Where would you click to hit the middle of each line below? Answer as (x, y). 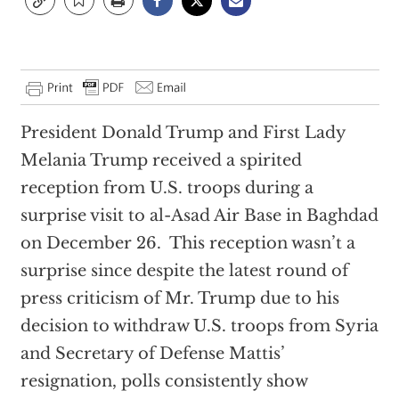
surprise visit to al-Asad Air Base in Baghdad (199, 216)
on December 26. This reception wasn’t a (187, 243)
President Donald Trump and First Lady (183, 133)
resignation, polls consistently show (163, 381)
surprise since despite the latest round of (184, 271)
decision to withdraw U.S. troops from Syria (199, 326)
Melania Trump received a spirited (161, 160)
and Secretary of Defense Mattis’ (152, 354)
